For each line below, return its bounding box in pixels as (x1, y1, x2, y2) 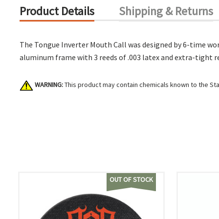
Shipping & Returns (119, 3, 213, 19)
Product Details (20, 3, 94, 19)
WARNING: (35, 80, 63, 89)
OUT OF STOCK (109, 175, 153, 184)
